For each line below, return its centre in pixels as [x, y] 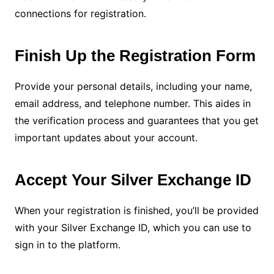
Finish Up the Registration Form [135, 56]
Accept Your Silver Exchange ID [133, 180]
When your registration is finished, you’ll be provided [136, 211]
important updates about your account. [106, 138]
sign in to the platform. [67, 245]
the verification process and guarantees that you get [136, 121]
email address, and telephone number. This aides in [132, 104]
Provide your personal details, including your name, [133, 87]
